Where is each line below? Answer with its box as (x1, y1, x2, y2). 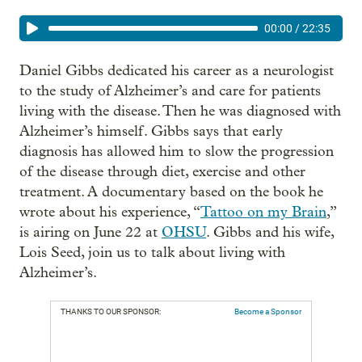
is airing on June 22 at (19, 224, 162, 241)
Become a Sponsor (234, 307, 301, 316)
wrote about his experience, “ (19, 204, 200, 221)
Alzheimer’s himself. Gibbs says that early (19, 123, 283, 140)
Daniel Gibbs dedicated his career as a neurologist (19, 62, 334, 79)
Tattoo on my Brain (200, 204, 326, 221)
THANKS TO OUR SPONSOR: (61, 307, 161, 316)
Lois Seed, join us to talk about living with (19, 244, 285, 261)
